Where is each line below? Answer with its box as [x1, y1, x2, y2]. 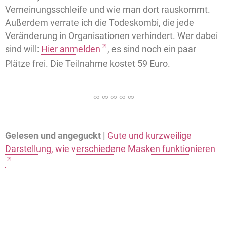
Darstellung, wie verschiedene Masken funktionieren [5, 143, 215, 154]
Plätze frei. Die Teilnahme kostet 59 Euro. [5, 58, 170, 69]
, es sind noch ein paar [107, 43, 196, 54]
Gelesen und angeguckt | [5, 130, 105, 141]
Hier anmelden [41, 43, 100, 54]
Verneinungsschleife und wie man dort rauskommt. [5, 4, 210, 15]
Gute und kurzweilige [107, 130, 192, 141]
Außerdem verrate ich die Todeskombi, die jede [5, 17, 194, 28]
